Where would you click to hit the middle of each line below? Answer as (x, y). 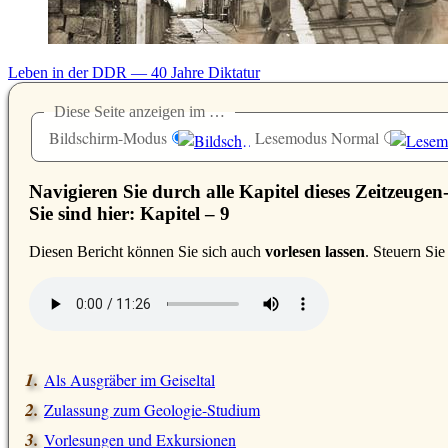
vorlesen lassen (315, 252)
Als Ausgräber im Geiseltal (129, 380)
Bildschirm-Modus (108, 138)
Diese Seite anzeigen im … (139, 112)
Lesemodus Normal (316, 138)
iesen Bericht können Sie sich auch (153, 252)
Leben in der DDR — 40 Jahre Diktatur (134, 73)
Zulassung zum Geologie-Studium (152, 410)
